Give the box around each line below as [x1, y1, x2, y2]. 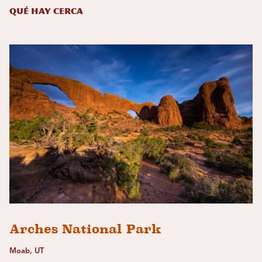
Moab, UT [9, 247, 44, 256]
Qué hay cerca [9, 6, 83, 17]
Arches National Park [9, 222, 161, 237]
